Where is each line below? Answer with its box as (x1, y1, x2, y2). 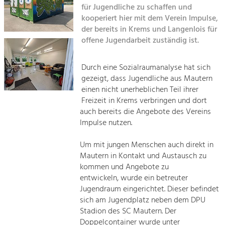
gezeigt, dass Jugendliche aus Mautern (81, 72, 213, 85)
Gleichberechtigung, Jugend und (35, 129, 116, 139)
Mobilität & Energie (35, 149, 114, 164)
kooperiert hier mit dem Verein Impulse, (81, 12, 218, 25)
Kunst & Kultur (35, 60, 93, 76)
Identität (35, 117, 70, 132)
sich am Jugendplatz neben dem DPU (80, 193, 206, 207)
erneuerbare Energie (35, 168, 86, 179)
